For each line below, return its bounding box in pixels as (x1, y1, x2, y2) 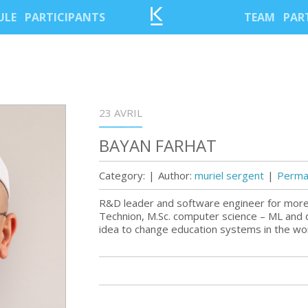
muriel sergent (195, 168, 264, 182)
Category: (99, 168, 145, 182)
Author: (158, 168, 195, 182)
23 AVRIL (99, 106, 142, 120)
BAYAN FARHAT (99, 134, 217, 157)
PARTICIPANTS (24, 10, 105, 25)
